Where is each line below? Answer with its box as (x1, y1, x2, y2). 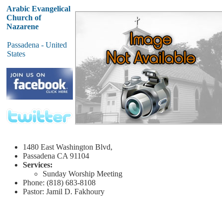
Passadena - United (7, 41, 67, 49)
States (7, 50, 25, 58)
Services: (23, 161, 53, 169)
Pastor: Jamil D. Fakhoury (23, 187, 105, 196)
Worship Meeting (68, 169, 122, 178)
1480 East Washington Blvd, (23, 143, 112, 151)
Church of (6, 13, 41, 22)
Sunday (43, 169, 66, 178)
